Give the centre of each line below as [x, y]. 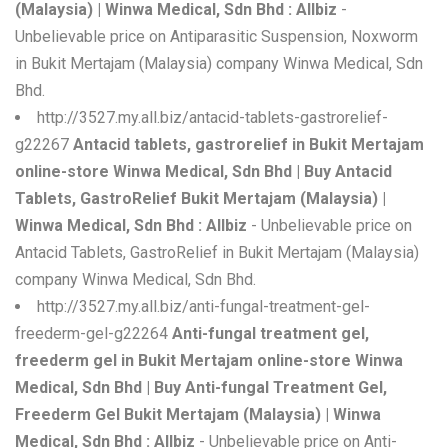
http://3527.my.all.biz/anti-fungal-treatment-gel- [203, 306]
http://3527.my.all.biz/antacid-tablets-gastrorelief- [212, 117]
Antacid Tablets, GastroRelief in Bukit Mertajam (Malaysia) [217, 252]
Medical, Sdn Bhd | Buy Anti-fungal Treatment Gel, [201, 387]
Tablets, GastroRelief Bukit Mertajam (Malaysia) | [200, 198]
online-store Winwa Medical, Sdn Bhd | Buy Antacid [203, 171]
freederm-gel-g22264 [93, 333]
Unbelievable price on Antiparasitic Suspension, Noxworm [216, 36]
